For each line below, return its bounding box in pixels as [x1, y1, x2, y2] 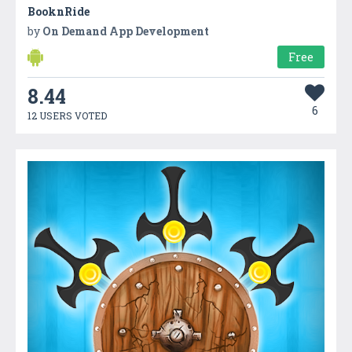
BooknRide [27, 3, 90, 19]
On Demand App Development [42, 23, 209, 38]
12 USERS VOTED [27, 108, 107, 122]
